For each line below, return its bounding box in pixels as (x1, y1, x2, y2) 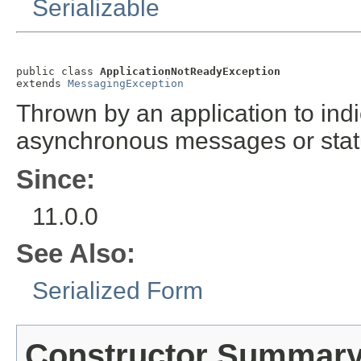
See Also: (16, 239, 135, 269)
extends (16, 77, 68, 90)
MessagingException (68, 77, 184, 90)
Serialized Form (32, 277, 203, 305)
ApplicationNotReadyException (100, 65, 280, 78)
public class (16, 65, 100, 78)
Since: (16, 164, 95, 195)
